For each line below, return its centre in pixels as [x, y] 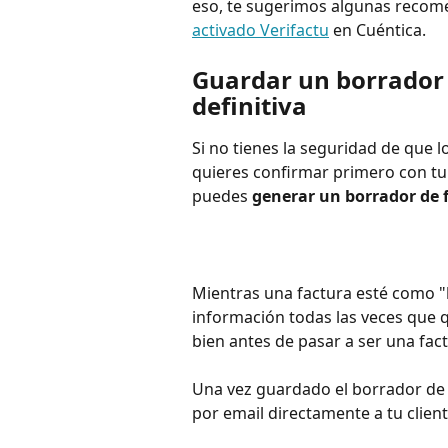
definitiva [249, 105]
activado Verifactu [260, 30]
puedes [222, 195]
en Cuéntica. [377, 30]
